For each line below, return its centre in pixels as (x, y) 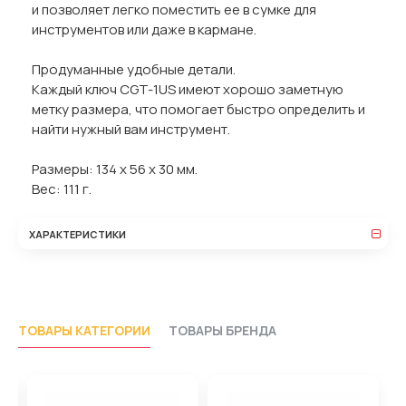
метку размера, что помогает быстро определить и (198, 109)
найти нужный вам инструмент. (131, 129)
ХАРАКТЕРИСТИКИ (77, 234)
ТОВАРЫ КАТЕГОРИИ (84, 330)
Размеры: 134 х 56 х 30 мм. (115, 169)
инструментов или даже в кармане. (144, 29)
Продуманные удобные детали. (134, 69)
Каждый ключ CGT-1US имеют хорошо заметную (188, 89)
